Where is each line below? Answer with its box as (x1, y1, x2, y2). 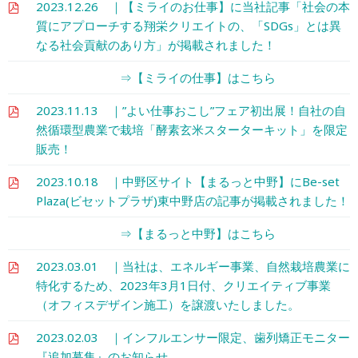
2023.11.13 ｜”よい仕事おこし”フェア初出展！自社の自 (36, 101, 346, 118)
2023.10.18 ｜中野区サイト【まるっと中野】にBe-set (36, 173, 340, 189)
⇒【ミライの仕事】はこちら (36, 69, 276, 86)
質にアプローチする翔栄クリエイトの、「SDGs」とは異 (36, 17, 341, 34)
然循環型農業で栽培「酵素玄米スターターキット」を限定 (36, 121, 348, 137)
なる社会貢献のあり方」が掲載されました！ (36, 36, 276, 53)
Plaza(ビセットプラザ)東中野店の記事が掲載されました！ (36, 192, 349, 209)
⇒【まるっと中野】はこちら (36, 225, 276, 241)
